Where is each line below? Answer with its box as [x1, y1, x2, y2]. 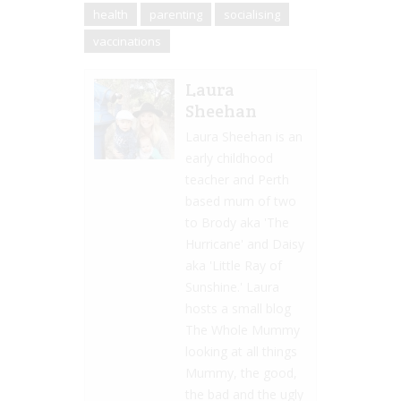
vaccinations [93, 32, 161, 49]
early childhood [185, 149, 273, 166]
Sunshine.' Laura [185, 277, 279, 295]
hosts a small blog [185, 299, 291, 317]
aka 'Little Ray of [185, 256, 282, 274]
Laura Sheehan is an [185, 127, 303, 145]
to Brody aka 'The [185, 213, 289, 231]
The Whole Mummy [185, 320, 300, 338]
